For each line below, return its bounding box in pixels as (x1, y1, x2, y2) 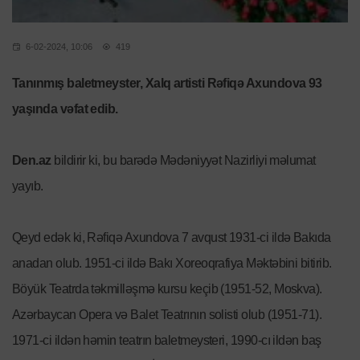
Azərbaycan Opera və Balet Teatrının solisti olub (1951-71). (12, 308, 322, 322)
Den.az (12, 153, 55, 168)
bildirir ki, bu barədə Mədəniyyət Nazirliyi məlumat (54, 153, 316, 168)
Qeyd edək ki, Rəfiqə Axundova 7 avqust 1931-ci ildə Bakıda (12, 231, 331, 245)
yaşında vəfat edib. (12, 102, 118, 117)
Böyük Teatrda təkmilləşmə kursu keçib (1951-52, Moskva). (12, 282, 322, 297)
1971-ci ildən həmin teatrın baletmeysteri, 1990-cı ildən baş (12, 333, 321, 348)
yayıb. (12, 179, 43, 194)
